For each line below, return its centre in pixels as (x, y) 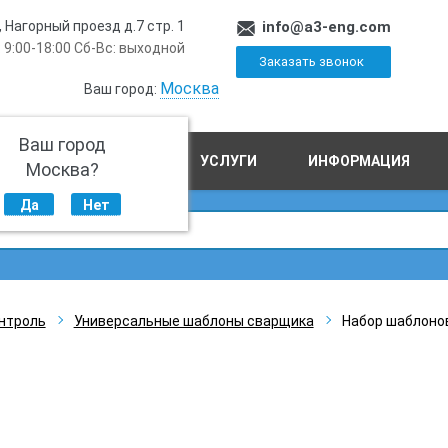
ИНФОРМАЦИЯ (359, 161)
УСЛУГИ (228, 161)
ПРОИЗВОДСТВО (90, 161)
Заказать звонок (311, 61)
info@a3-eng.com (327, 27)
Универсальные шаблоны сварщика (193, 321)
